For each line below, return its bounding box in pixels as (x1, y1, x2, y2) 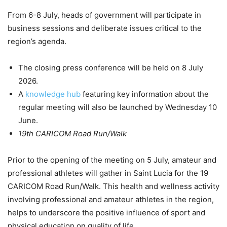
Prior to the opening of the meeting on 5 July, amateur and (8, 155, 216, 165)
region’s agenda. (8, 36, 66, 47)
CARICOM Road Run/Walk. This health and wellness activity (8, 181, 219, 192)
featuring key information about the (83, 89, 209, 99)
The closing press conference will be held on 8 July (18, 63, 203, 73)
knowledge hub (25, 89, 83, 99)
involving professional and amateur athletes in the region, (8, 195, 214, 205)
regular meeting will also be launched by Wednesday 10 (18, 102, 217, 112)
